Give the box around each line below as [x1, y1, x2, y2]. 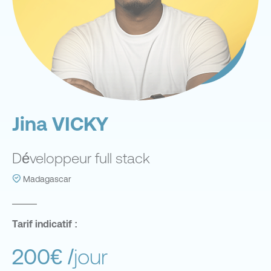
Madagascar [21, 174, 71, 184]
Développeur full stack [12, 149, 150, 166]
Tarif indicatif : [12, 218, 77, 229]
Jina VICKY [12, 112, 108, 135]
